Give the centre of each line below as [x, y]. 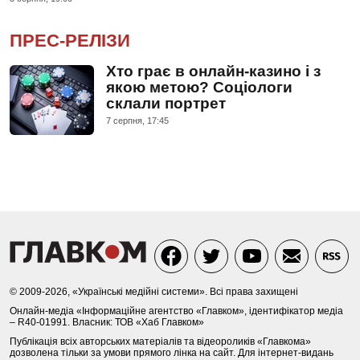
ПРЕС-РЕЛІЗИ [70, 40]
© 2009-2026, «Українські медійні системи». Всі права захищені [154, 291]
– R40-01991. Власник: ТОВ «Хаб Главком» [107, 322]
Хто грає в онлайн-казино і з [213, 71]
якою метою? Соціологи [199, 87]
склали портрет [166, 103]
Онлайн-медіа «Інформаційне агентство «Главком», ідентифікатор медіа [176, 311]
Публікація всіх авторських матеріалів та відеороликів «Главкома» [160, 341]
